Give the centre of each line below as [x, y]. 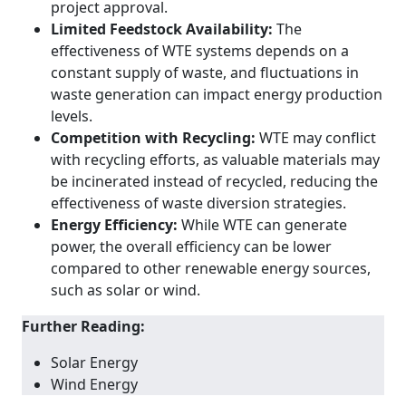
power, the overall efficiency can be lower [191, 246]
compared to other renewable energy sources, [211, 268]
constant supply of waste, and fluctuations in [205, 72]
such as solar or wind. [126, 290]
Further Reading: [83, 326]
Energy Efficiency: [114, 224]
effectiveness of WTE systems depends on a [200, 50]
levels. [72, 116]
